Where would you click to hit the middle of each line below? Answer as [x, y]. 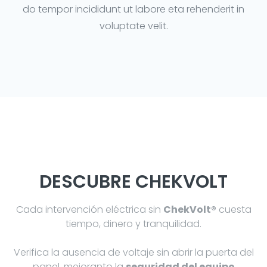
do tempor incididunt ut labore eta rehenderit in [133, 10]
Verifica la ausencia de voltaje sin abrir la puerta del [133, 253]
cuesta [234, 210]
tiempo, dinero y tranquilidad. [133, 224]
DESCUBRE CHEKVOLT [133, 182]
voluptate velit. [133, 26]
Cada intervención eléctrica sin [89, 210]
